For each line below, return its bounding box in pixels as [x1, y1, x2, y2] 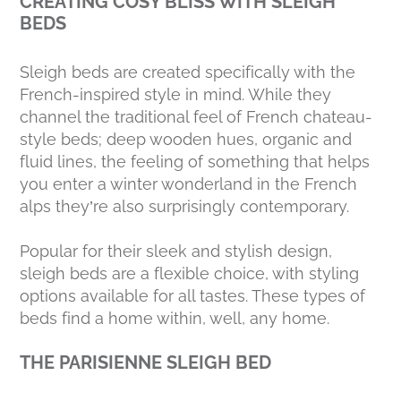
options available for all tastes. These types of [20, 286, 366, 306]
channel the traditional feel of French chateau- [20, 107, 373, 127]
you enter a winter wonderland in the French [20, 175, 358, 194]
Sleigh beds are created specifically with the [20, 63, 356, 82]
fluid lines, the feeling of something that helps [20, 152, 371, 172]
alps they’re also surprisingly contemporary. [20, 197, 350, 217]
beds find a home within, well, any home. [20, 309, 330, 328]
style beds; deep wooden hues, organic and [20, 130, 353, 149]
